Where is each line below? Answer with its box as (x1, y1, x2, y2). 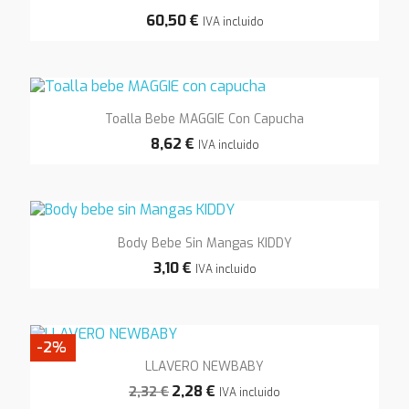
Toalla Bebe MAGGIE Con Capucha (105, 110, 304, 129)
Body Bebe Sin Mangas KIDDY (117, 234, 292, 252)
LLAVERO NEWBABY (145, 357, 264, 375)
